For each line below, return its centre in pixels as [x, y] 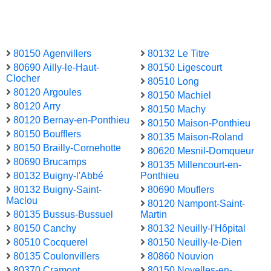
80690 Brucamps [50, 162]
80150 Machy [177, 109]
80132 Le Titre [178, 54]
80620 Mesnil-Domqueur [201, 151]
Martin [154, 215]
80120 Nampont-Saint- [196, 204]
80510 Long [173, 82]
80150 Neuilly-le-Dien [195, 243]
